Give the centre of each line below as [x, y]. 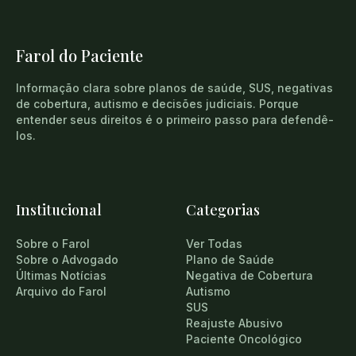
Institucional [59, 210]
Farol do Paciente [79, 56]
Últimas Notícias [61, 276]
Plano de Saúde [230, 260]
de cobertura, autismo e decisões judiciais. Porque [157, 104]
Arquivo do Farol [61, 292]
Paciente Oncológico [244, 339]
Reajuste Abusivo [234, 323]
